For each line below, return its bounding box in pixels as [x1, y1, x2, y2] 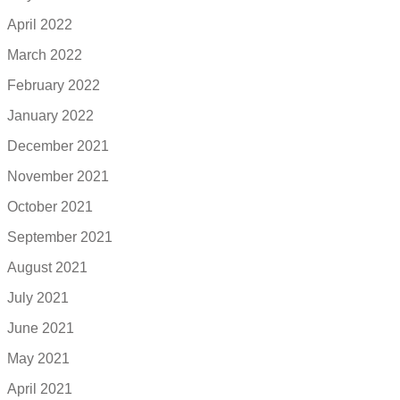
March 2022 [7, 47, 82, 63]
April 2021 [7, 381, 72, 397]
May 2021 [7, 351, 70, 367]
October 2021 [7, 199, 93, 215]
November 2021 [7, 169, 109, 185]
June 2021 [7, 321, 74, 337]
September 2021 [7, 229, 112, 246]
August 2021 [7, 260, 87, 276]
